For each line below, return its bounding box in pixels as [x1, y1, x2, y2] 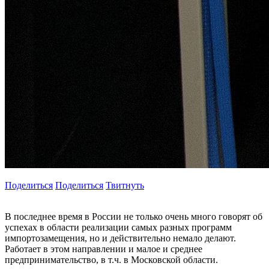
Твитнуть [106, 180, 144, 191]
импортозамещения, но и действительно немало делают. [5, 233, 236, 244]
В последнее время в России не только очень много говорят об [5, 211, 262, 222]
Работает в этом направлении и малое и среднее [5, 244, 202, 255]
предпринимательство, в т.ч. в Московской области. [5, 255, 218, 265]
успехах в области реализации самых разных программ [5, 222, 232, 233]
